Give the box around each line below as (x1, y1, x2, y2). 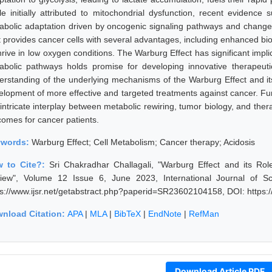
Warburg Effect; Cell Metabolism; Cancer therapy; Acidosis (32, 137, 255, 147)
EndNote (148, 208, 182, 219)
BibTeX (114, 208, 141, 219)
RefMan (189, 208, 219, 219)
